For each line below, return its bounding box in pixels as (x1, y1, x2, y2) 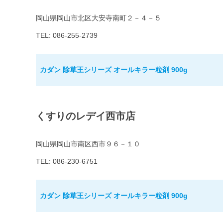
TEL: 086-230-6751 (36, 157, 98, 166)
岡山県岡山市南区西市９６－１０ (36, 140, 140, 148)
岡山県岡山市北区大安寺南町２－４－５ (36, 14, 161, 22)
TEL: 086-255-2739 (36, 31, 98, 40)
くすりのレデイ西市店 (36, 111, 135, 122)
